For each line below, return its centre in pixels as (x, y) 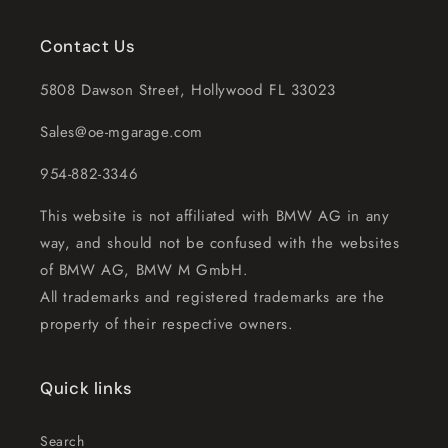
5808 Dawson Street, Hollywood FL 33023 (188, 90)
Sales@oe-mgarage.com (121, 132)
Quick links (86, 388)
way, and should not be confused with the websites (220, 243)
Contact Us (88, 46)
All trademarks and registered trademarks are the (212, 297)
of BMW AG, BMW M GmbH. (144, 270)
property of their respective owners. (167, 324)
